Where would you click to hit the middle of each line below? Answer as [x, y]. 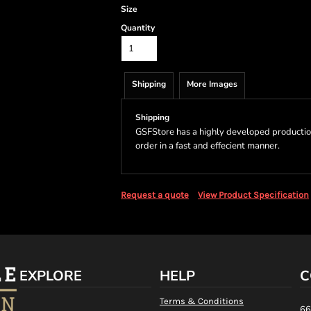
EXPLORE [50, 276]
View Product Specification [253, 194]
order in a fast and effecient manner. [208, 145]
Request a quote [155, 194]
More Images [212, 84]
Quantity [138, 27]
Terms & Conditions [201, 301]
